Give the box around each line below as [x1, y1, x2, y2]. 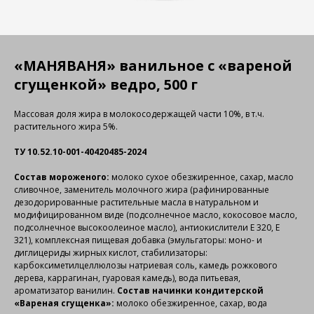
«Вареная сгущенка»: [14, 297, 114, 309]
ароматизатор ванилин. [14, 285, 117, 296]
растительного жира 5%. [14, 121, 118, 132]
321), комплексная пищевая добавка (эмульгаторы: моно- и [14, 234, 262, 246]
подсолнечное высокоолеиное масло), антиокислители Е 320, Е [14, 221, 280, 233]
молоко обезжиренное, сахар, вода [114, 297, 267, 309]
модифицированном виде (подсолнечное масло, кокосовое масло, [14, 209, 297, 221]
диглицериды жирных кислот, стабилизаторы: [14, 247, 207, 259]
